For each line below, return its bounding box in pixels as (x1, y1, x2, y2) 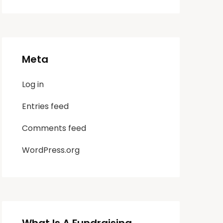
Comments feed (22, 122, 87, 134)
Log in (22, 79, 44, 90)
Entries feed (22, 101, 69, 112)
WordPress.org (22, 144, 80, 156)
